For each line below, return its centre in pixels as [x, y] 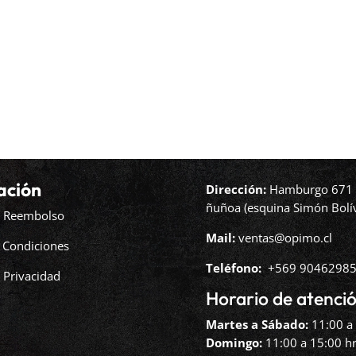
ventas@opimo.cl [286, 237]
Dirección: [238, 189]
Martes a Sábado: [257, 324]
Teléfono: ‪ [237, 267]
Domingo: [234, 342]
